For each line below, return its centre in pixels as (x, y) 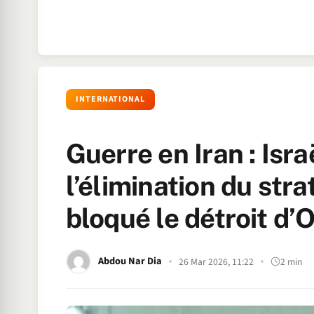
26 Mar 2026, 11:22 (216, 261)
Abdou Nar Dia (130, 261)
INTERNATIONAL (110, 99)
